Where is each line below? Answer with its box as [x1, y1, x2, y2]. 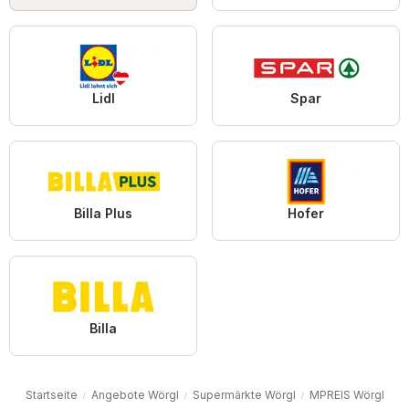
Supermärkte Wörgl [192, 387, 296, 402]
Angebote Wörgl [90, 387, 179, 402]
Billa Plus [74, 204, 132, 221]
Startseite [25, 387, 78, 402]
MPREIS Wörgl [309, 387, 384, 402]
